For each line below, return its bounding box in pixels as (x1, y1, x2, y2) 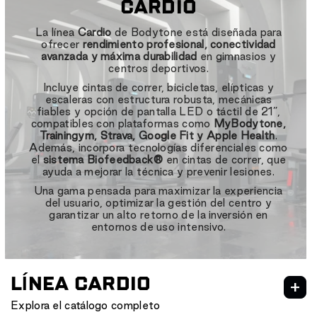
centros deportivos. (108, 62, 209, 74)
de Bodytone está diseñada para (111, 25, 282, 38)
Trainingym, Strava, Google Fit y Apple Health (40, 129, 275, 142)
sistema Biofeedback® (42, 153, 163, 166)
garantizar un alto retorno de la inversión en (49, 208, 268, 221)
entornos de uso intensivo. (91, 220, 226, 233)
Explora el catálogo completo (11, 299, 161, 311)
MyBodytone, (213, 117, 287, 129)
